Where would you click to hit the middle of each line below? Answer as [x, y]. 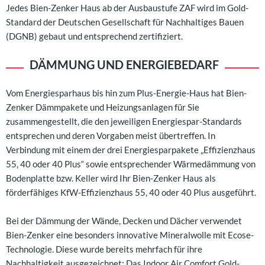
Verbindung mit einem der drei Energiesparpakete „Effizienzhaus [131, 150]
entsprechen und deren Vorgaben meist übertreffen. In [111, 136]
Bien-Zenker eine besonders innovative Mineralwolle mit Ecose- [130, 235]
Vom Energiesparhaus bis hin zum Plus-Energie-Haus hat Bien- [126, 93]
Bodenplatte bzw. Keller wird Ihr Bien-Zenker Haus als [111, 178]
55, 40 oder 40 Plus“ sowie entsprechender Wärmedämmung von [131, 164]
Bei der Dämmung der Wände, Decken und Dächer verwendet [124, 221]
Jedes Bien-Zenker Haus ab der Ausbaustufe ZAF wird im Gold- [127, 8]
